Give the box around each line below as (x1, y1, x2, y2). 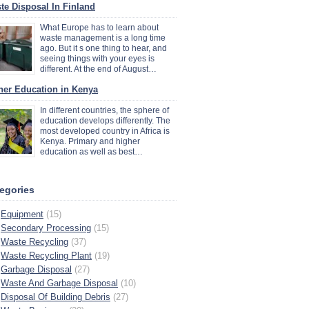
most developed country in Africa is (40, 126, 170, 136)
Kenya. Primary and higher (40, 137, 140, 146)
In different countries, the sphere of (40, 106, 169, 115)
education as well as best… (40, 147, 143, 157)
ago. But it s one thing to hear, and (40, 43, 167, 53)
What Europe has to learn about (40, 23, 159, 32)
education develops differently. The (40, 116, 170, 126)
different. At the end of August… (40, 64, 157, 74)
